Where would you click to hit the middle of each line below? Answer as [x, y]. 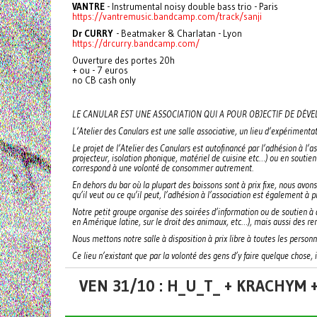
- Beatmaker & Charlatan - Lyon [177, 33]
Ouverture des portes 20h [123, 60]
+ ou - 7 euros [100, 70]
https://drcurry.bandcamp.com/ [136, 43]
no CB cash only [104, 80]
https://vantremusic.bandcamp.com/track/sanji [167, 16]
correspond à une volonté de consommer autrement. [163, 168]
